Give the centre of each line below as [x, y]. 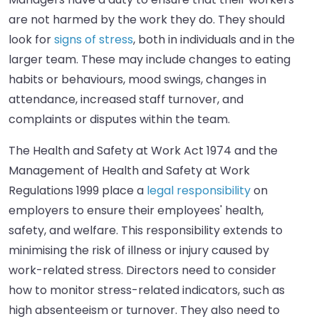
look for [31, 40]
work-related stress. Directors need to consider [142, 271]
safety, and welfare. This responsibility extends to [146, 231]
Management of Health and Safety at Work [129, 171]
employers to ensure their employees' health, [136, 211]
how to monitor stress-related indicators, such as [147, 291]
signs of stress [94, 40]
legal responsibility [199, 191]
